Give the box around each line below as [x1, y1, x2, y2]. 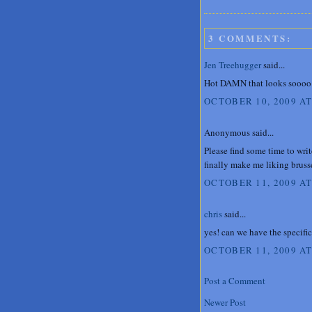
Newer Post [204, 295, 246, 309]
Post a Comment [204, 274, 265, 287]
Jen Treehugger [204, 58, 261, 71]
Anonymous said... [204, 125, 274, 139]
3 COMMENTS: [208, 31, 292, 45]
